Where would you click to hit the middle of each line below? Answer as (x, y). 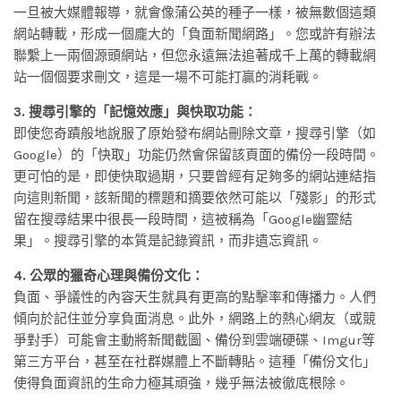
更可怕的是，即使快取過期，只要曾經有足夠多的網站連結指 (195, 177)
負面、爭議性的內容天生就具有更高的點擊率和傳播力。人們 (195, 298)
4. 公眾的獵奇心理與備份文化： (109, 276)
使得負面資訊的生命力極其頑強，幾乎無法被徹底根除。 (181, 384)
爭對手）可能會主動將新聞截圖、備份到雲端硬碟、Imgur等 (194, 341)
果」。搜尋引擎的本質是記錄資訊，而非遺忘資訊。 (168, 241)
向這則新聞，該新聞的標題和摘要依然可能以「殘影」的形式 (195, 198)
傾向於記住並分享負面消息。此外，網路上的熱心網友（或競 (195, 319)
